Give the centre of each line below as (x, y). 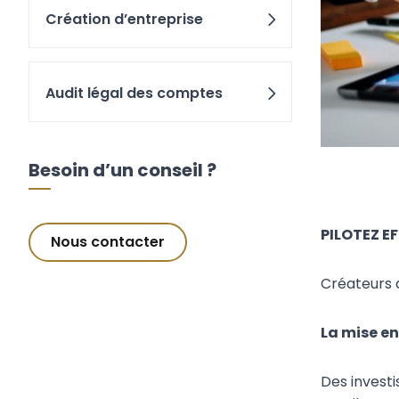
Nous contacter (108, 242)
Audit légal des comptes (134, 93)
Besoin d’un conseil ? (122, 170)
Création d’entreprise (124, 19)
